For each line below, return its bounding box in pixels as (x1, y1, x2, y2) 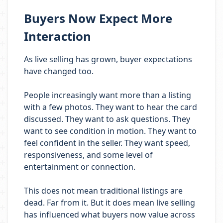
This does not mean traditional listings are (24, 185, 183, 196)
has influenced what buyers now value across (24, 209, 195, 220)
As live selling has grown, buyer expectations (24, 54, 192, 65)
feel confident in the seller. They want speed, (24, 137, 190, 148)
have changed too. (24, 66, 94, 77)
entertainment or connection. (24, 161, 135, 172)
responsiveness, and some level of (24, 149, 153, 160)
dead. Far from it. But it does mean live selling (24, 197, 195, 208)
